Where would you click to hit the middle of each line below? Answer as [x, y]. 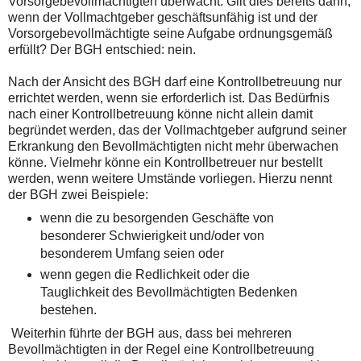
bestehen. [68, 309]
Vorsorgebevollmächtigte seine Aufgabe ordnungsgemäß [170, 33]
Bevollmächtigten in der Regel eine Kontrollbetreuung [161, 349]
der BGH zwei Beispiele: [78, 194]
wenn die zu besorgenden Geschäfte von [157, 218]
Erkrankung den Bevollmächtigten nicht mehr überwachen [173, 146]
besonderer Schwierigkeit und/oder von [152, 235]
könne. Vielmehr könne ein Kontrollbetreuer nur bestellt [165, 162]
